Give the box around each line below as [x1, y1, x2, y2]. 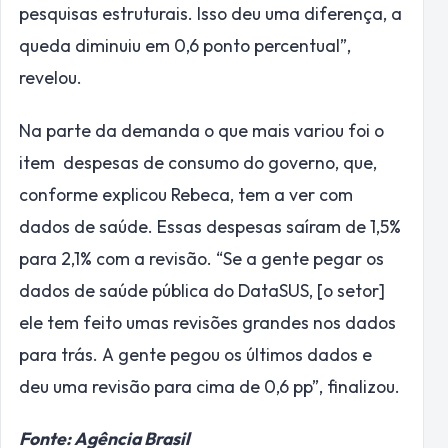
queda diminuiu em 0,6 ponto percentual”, [19, 34, 351, 58]
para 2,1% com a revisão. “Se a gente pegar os [19, 246, 384, 270]
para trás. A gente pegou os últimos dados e [19, 342, 372, 366]
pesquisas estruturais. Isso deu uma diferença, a [19, 2, 402, 26]
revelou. [19, 66, 82, 90]
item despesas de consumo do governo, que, [19, 150, 377, 174]
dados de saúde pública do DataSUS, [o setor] [19, 278, 385, 302]
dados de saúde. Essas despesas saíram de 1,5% [19, 214, 401, 238]
